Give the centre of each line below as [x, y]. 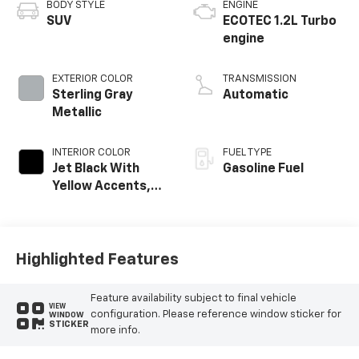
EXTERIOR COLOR [92, 79]
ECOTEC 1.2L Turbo [280, 21]
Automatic [256, 95]
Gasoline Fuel [263, 169]
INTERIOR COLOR [91, 152]
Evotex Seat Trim [104, 204]
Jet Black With [95, 169]
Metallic [77, 113]
